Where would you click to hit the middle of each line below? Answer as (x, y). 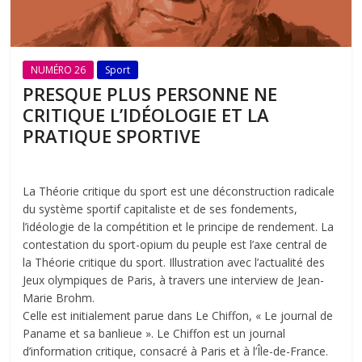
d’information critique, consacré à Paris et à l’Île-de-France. (176, 351)
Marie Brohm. (59, 297)
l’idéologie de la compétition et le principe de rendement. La (179, 226)
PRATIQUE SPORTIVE (112, 135)
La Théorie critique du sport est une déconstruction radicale (179, 191)
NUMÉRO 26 (59, 69)
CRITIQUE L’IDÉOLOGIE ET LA (146, 114)
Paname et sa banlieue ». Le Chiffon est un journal (154, 333)
